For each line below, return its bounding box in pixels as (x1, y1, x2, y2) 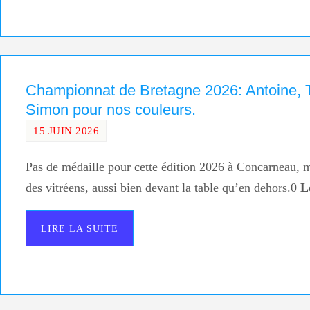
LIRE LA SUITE (41, 223, 118, 235)
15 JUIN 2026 (33, 124, 99, 136)
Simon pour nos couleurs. (26, 100, 196, 118)
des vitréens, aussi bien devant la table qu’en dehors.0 (26, 181, 300, 195)
